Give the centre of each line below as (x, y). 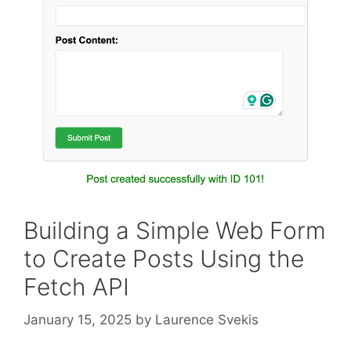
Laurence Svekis (207, 319)
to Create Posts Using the (164, 259)
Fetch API (76, 287)
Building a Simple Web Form (175, 231)
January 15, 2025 (78, 319)
